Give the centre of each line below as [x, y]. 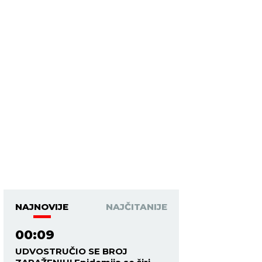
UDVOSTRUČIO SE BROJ [71, 251]
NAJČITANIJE [137, 207]
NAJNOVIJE [42, 207]
